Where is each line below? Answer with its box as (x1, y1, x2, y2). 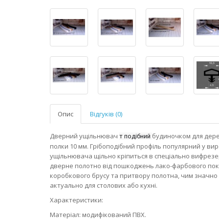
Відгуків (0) (90, 109, 122, 118)
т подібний (119, 132, 152, 140)
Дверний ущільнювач (50, 131, 119, 140)
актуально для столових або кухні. (50, 180, 157, 190)
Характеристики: (50, 195, 103, 204)
